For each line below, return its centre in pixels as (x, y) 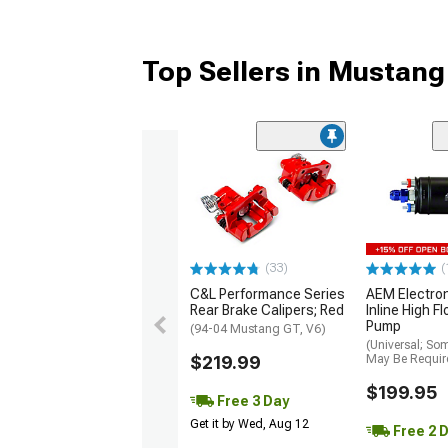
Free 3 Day (251, 401)
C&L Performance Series (267, 294)
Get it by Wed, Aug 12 (249, 424)
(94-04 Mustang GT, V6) (258, 329)
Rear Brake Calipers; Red (267, 310)
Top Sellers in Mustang (293, 71)
